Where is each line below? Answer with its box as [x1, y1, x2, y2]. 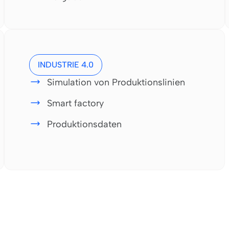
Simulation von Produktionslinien [47, 76, 185, 88]
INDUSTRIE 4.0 [38, 59, 94, 70]
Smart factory [47, 97, 104, 109]
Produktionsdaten [47, 118, 122, 130]
